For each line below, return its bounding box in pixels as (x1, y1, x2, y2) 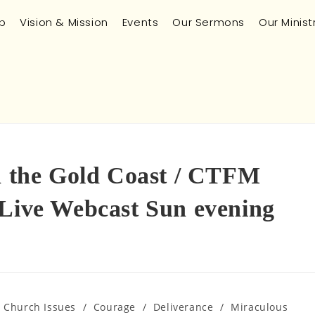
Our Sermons (172, 15, 245, 30)
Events (122, 15, 159, 30)
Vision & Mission (20, 15, 108, 30)
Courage (93, 300, 136, 314)
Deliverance (153, 300, 214, 314)
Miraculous (231, 300, 288, 314)
